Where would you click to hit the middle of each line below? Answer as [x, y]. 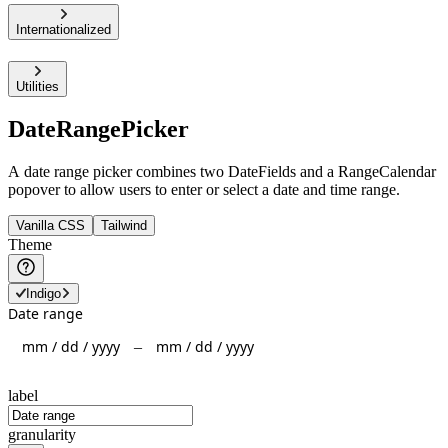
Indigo [43, 294]
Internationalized [63, 29]
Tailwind [124, 226]
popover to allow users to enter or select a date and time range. [204, 190]
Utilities [37, 86]
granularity [42, 435]
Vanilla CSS [50, 226]
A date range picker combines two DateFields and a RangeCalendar [222, 172]
